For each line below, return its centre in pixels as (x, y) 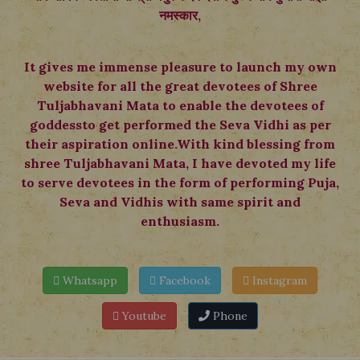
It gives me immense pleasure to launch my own (180, 67)
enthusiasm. (180, 221)
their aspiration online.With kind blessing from (180, 144)
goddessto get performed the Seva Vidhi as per (180, 125)
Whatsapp (88, 281)
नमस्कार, (180, 16)
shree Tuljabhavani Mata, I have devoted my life (180, 164)
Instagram (278, 281)
